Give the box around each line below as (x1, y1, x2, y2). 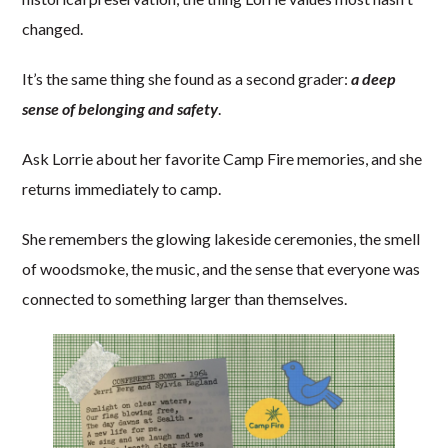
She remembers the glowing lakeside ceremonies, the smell (22, 229, 421, 249)
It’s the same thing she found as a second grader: (22, 69, 352, 89)
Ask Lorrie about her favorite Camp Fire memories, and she (22, 149, 423, 169)
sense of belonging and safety (22, 99, 219, 119)
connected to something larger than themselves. (22, 289, 348, 309)
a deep (351, 69, 396, 89)
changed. (22, 19, 84, 39)
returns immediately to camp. (22, 179, 222, 199)
